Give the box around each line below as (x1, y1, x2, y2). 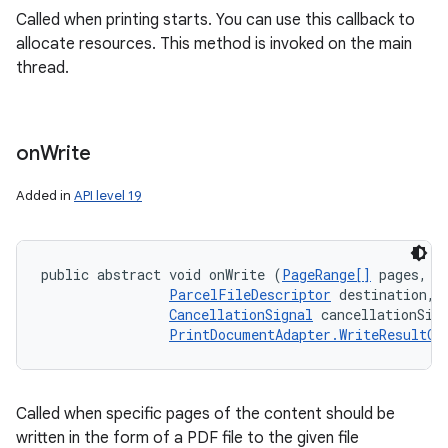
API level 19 (74, 187, 142, 204)
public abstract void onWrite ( (41, 265, 282, 284)
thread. (16, 58, 69, 78)
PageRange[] (282, 265, 371, 284)
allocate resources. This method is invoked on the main (16, 34, 412, 54)
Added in (16, 187, 74, 204)
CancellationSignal (169, 305, 313, 324)
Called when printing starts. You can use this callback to (16, 10, 415, 30)
